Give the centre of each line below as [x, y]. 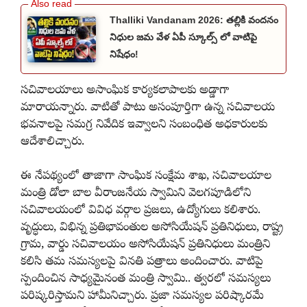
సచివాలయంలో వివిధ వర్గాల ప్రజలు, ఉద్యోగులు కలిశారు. [140, 211]
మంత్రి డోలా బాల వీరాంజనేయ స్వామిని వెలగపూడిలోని [136, 194]
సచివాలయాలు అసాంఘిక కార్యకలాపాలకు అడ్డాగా [125, 90]
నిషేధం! [124, 54]
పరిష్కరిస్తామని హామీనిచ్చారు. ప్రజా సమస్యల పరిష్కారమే [142, 297]
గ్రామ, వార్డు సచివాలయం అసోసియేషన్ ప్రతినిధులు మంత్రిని [145, 245]
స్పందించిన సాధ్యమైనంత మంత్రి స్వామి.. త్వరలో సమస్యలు [146, 280]
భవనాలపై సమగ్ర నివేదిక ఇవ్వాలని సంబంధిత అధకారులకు [144, 125]
